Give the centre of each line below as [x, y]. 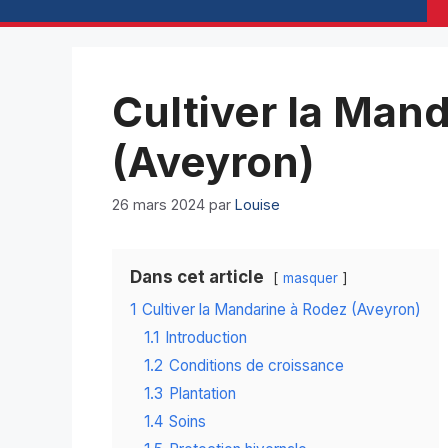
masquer [310, 278]
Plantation [202, 394]
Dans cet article [197, 277]
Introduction [206, 338]
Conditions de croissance [256, 366]
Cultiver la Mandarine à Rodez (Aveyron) [281, 310]
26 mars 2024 [158, 205]
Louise [257, 205]
